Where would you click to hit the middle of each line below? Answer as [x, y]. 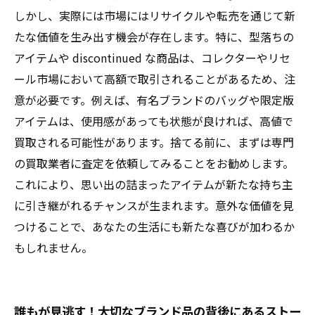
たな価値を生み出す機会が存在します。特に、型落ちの [154, 37]
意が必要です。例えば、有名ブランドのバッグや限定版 [154, 100]
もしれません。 [53, 247]
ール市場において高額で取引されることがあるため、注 [155, 79]
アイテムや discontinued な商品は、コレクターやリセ [152, 58]
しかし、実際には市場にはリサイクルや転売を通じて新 [155, 15]
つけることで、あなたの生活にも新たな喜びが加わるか [154, 226]
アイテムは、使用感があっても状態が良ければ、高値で [154, 121]
